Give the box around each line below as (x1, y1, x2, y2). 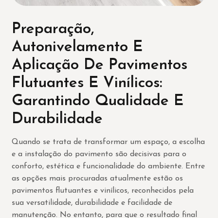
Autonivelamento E (12, 39, 143, 55)
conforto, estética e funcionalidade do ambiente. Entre (12, 163, 205, 170)
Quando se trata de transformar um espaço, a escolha (12, 138, 205, 146)
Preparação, (12, 21, 94, 37)
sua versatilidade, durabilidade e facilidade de (12, 199, 172, 207)
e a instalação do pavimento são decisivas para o (12, 150, 186, 158)
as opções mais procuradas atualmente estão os (12, 175, 183, 182)
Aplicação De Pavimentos (12, 57, 187, 73)
